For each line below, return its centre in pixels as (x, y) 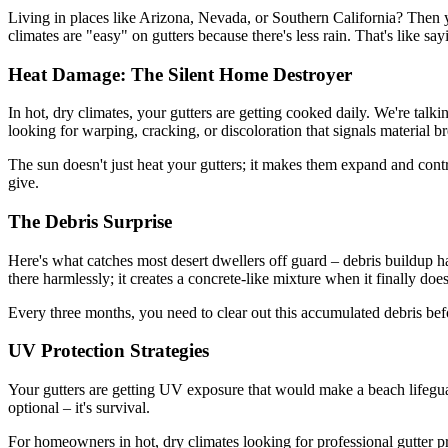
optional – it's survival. (79, 408)
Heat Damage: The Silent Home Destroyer (180, 74)
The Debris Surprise (90, 221)
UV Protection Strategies (108, 351)
